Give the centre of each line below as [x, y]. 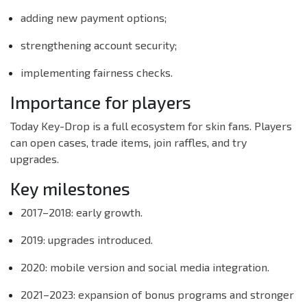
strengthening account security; [99, 45]
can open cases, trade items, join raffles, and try [128, 143]
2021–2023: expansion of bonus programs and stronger [157, 295]
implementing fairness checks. [97, 73]
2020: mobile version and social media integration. [145, 267]
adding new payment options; [94, 18]
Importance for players [101, 102]
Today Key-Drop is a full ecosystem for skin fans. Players [151, 126]
